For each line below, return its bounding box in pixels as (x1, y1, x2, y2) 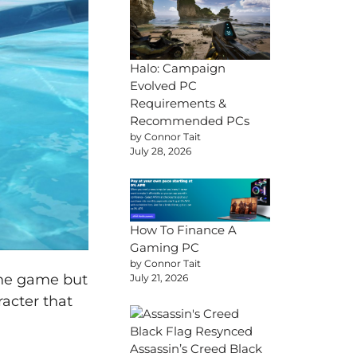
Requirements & (130, 96, 226, 112)
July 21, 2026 (130, 271, 188, 284)
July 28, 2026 (130, 145, 191, 158)
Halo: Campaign (130, 61, 226, 76)
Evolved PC (130, 78, 197, 94)
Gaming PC (130, 239, 199, 255)
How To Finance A (130, 222, 237, 237)
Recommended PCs (130, 113, 249, 129)
